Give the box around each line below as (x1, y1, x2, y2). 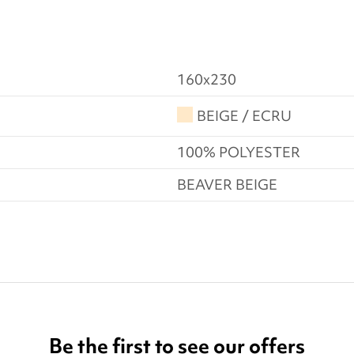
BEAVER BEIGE (177, 174, 277, 194)
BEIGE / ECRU (197, 105, 292, 126)
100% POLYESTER (177, 141, 300, 162)
